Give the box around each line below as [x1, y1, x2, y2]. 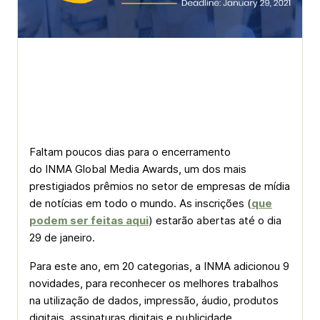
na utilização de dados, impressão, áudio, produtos [29, 294, 279, 307]
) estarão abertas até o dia [149, 214, 281, 227]
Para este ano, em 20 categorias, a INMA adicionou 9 [29, 259, 289, 273]
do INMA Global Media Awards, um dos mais [29, 162, 246, 176]
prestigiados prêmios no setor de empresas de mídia [29, 179, 290, 193]
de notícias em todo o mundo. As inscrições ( [29, 196, 251, 210]
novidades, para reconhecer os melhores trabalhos [29, 276, 279, 290]
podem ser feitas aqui [29, 214, 149, 227]
